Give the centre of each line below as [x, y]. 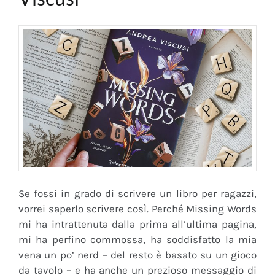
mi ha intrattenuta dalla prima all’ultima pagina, [137, 224]
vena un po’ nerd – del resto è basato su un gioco [137, 255]
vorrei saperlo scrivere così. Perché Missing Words [137, 209]
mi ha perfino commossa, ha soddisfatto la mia [137, 240]
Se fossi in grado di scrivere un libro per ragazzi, [137, 194]
